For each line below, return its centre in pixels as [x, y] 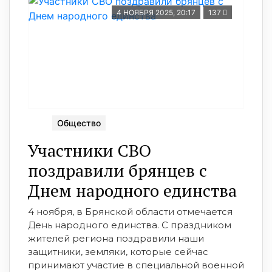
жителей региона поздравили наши [116, 239]
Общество [79, 123]
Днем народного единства [132, 191]
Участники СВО [90, 151]
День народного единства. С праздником [130, 225]
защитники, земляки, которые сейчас [118, 252]
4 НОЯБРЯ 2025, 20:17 [156, 13]
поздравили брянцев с [117, 171]
